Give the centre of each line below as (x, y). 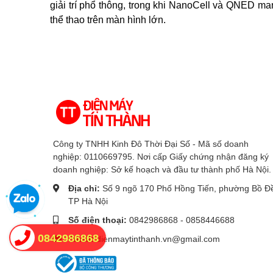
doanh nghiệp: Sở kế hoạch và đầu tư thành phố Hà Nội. (162, 169)
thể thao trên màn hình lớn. (108, 19)
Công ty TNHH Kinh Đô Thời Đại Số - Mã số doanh (151, 144)
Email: (82, 238)
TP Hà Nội (88, 200)
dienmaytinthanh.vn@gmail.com (158, 238)
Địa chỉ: (85, 188)
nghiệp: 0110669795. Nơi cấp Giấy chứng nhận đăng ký (161, 157)
